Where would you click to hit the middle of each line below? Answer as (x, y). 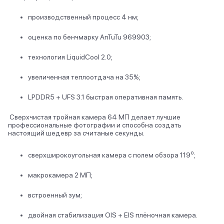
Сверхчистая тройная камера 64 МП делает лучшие (94, 117)
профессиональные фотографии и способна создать (95, 125)
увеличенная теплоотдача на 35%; (84, 77)
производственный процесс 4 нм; (83, 17)
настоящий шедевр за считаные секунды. (76, 133)
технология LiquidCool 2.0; (70, 57)
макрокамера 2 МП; (60, 175)
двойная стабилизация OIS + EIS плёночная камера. (113, 215)
